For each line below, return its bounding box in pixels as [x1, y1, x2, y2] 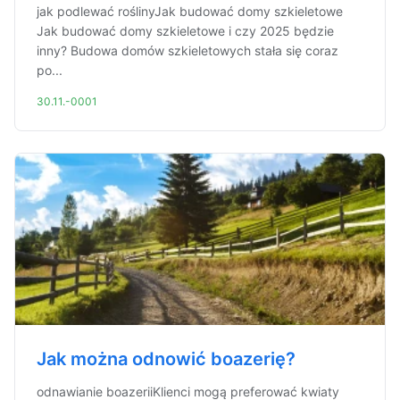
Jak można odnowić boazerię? [37, 348, 296, 370]
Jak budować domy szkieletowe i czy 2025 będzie [37, 23, 334, 38]
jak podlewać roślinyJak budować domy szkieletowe [37, 4, 343, 19]
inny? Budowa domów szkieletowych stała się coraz [37, 43, 338, 58]
